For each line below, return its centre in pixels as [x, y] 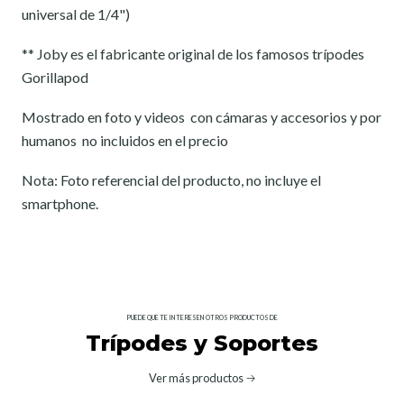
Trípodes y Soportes [202, 343]
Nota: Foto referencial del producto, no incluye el [171, 179]
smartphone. [60, 203]
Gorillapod [55, 77]
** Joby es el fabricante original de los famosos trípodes [193, 53]
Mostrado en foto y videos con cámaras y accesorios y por [202, 116]
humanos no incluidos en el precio [125, 140]
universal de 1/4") [76, 14]
